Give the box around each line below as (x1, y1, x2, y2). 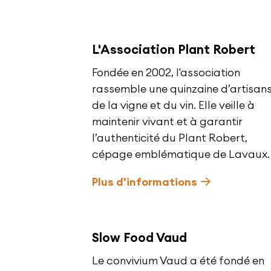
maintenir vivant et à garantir (92, 116, 243, 127)
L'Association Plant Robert (92, 43, 255, 56)
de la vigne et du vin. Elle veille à (92, 99, 255, 111)
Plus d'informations (92, 176, 197, 188)
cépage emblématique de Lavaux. (92, 148, 270, 160)
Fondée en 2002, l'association (92, 67, 240, 78)
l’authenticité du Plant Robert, (92, 132, 247, 143)
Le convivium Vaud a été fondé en (92, 255, 264, 266)
